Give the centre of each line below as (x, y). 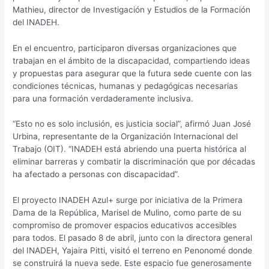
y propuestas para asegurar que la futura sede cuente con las (132, 73)
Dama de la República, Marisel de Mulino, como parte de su (127, 213)
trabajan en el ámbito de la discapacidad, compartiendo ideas (131, 60)
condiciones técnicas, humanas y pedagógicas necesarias (125, 86)
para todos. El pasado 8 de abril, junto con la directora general (133, 238)
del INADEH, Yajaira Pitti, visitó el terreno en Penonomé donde (133, 251)
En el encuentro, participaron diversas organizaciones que (125, 48)
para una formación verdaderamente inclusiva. (103, 98)
